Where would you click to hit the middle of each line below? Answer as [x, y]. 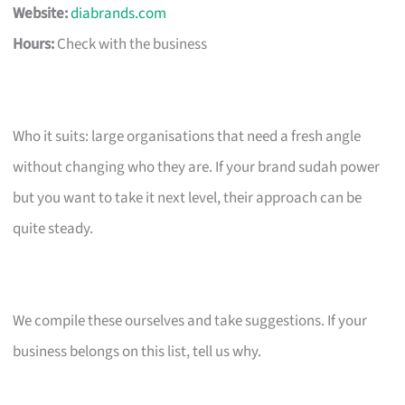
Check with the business [131, 44]
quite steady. [53, 228]
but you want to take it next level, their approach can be [188, 198]
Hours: [34, 44]
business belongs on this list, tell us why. [137, 351]
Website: [41, 13]
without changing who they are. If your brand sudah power [197, 167]
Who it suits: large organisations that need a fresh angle [187, 136]
